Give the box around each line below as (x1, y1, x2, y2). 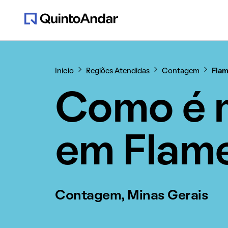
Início (55, 68, 74, 75)
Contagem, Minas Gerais (55, 190, 209, 202)
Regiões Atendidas (86, 68, 150, 75)
